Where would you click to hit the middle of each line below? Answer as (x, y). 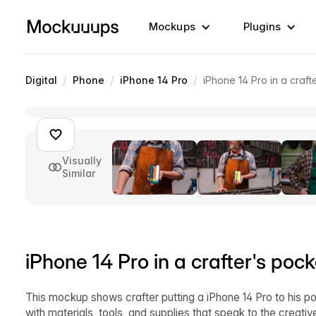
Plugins (262, 26)
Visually (82, 161)
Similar (79, 174)
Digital (41, 80)
